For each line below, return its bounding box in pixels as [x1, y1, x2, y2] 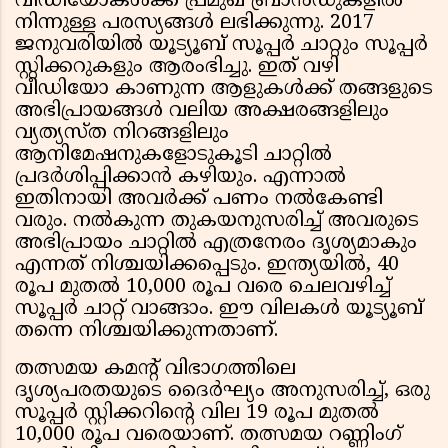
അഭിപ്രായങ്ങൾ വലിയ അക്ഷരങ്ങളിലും [15, 99, 389, 125]
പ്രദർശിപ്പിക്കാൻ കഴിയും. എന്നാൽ [15, 165, 346, 191]
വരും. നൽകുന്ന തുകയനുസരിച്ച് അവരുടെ [15, 209, 419, 235]
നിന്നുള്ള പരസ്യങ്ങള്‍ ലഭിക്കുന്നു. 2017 [15, 11, 374, 37]
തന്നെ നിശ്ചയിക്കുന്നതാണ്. [15, 319, 278, 345]
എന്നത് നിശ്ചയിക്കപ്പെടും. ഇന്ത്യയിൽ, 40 [15, 253, 399, 279]
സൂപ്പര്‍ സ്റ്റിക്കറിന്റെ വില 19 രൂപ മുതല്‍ [15, 401, 379, 427]
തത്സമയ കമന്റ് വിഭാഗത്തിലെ [15, 357, 296, 383]
